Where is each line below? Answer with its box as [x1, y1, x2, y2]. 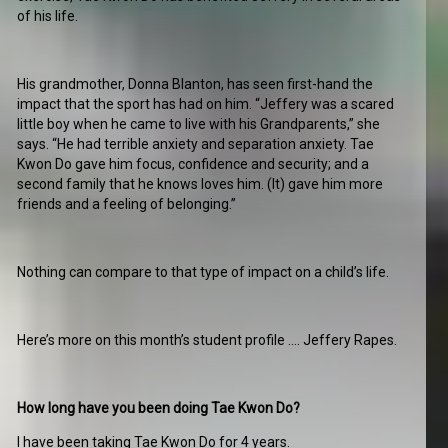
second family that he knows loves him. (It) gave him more [17, 176, 384, 193]
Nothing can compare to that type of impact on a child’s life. [17, 264, 390, 281]
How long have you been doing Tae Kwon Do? [17, 400, 301, 417]
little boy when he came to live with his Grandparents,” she [17, 116, 381, 133]
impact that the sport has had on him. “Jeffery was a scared [17, 96, 395, 113]
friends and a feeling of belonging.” [17, 196, 237, 213]
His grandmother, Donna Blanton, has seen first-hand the [17, 76, 374, 93]
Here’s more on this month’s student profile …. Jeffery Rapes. [17, 332, 398, 349]
